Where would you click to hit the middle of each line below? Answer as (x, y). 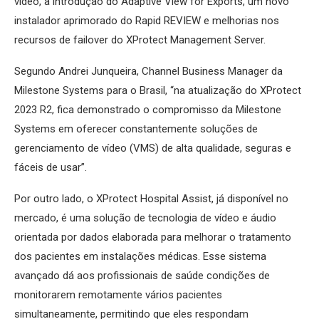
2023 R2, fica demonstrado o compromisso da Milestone (148, 110)
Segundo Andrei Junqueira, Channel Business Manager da (148, 72)
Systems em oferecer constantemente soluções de (136, 129)
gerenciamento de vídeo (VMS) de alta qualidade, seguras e (153, 148)
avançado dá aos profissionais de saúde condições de (142, 276)
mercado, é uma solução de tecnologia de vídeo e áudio (145, 218)
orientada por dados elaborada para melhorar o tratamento (153, 237)
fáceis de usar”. (51, 168)
